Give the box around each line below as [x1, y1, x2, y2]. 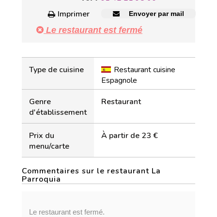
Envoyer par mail [126, 10, 184, 17]
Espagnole [101, 75, 137, 86]
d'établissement [29, 107, 87, 118]
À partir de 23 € [101, 130, 158, 141]
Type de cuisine [29, 64, 84, 75]
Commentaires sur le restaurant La [22, 166, 161, 176]
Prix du [29, 130, 54, 141]
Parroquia [22, 174, 61, 185]
